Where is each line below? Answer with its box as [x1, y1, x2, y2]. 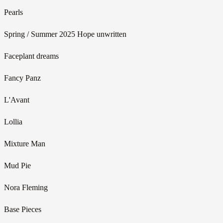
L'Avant [4, 95, 29, 104]
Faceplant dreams [4, 51, 59, 60]
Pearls [4, 7, 23, 16]
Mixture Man [4, 139, 45, 148]
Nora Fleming [4, 183, 48, 192]
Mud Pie [4, 161, 31, 170]
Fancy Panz [4, 73, 41, 82]
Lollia [4, 117, 22, 126]
